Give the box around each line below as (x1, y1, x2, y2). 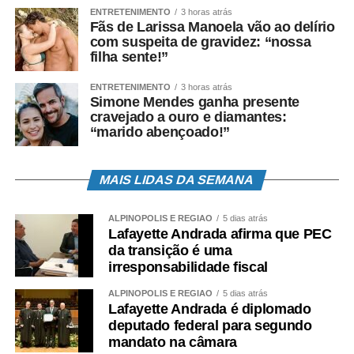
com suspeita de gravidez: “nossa (89, 33, 311, 50)
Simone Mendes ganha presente (89, 93, 299, 110)
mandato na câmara (107, 333, 237, 350)
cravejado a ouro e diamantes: (89, 108, 287, 125)
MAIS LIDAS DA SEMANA (98, 172, 256, 186)
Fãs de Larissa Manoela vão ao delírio (89, 18, 335, 35)
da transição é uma (107, 242, 232, 258)
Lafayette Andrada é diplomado (107, 300, 311, 317)
